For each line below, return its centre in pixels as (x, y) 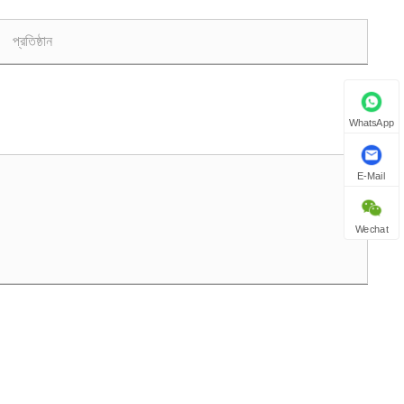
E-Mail (372, 176)
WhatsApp (372, 123)
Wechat (372, 229)
